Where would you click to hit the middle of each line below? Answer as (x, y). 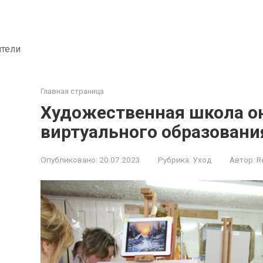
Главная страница (72, 91)
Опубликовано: (69, 160)
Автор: (242, 160)
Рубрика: (174, 160)
